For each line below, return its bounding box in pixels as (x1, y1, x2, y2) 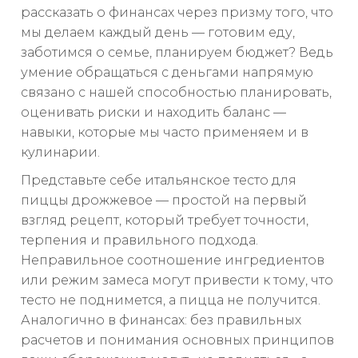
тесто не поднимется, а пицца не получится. (21, 292, 320, 308)
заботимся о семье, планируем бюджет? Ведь (21, 45, 333, 61)
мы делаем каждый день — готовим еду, (21, 25, 295, 41)
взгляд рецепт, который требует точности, (21, 213, 308, 229)
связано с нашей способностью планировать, (21, 85, 332, 101)
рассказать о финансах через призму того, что (21, 5, 333, 21)
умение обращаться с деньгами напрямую (21, 65, 313, 81)
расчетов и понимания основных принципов (21, 332, 334, 348)
